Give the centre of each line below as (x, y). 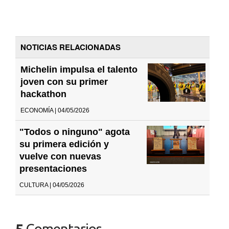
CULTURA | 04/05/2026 (52, 185)
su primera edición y (64, 144)
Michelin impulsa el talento (79, 69)
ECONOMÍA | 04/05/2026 (55, 110)
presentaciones (53, 168)
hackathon (43, 94)
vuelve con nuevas (60, 156)
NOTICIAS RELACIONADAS (71, 47)
